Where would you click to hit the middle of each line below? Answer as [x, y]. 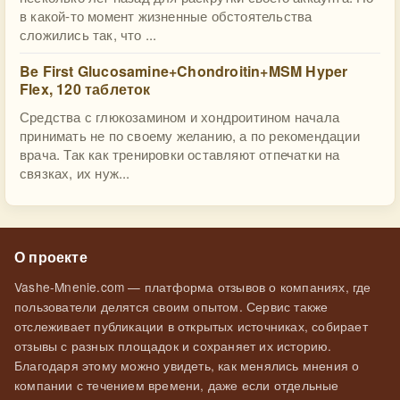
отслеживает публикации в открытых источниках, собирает [191, 326]
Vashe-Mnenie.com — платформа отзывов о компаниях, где [193, 287]
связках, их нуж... [75, 173]
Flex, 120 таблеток [85, 89]
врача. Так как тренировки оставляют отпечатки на [180, 154]
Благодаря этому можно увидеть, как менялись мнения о [187, 365]
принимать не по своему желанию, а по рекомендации [190, 135]
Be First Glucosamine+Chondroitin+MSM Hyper [184, 71]
